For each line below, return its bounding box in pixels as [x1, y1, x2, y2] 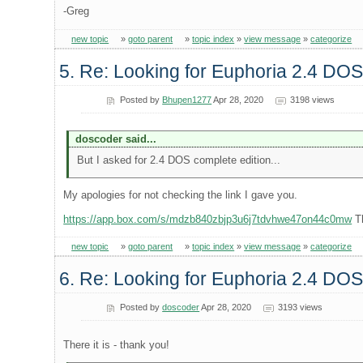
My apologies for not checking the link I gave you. [63, 189, 298, 202]
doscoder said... [75, 133, 156, 146]
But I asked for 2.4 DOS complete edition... [76, 153, 280, 166]
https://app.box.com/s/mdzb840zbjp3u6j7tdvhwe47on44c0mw [63, 212, 352, 225]
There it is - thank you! [63, 338, 170, 351]
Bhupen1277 [162, 94, 212, 105]
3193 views [277, 301, 322, 312]
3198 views [289, 94, 335, 105]
